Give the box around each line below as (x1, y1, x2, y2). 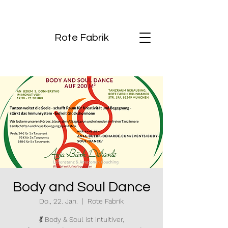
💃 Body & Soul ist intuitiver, (39, 215, 124, 223)
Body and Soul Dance (12, 180, 151, 194)
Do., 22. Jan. (39, 197, 78, 205)
